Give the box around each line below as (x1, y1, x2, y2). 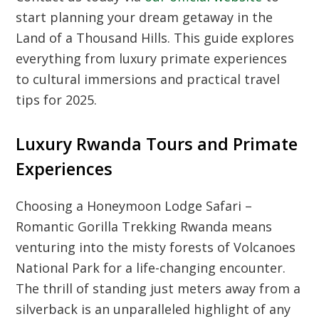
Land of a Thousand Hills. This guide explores (16, 29, 295, 47)
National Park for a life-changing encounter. (16, 259, 286, 277)
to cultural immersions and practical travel (16, 70, 281, 88)
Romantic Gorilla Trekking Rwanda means (16, 218, 273, 236)
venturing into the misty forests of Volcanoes (16, 239, 296, 256)
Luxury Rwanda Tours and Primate (16, 132, 298, 156)
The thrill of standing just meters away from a (16, 280, 301, 298)
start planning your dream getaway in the (16, 9, 273, 26)
